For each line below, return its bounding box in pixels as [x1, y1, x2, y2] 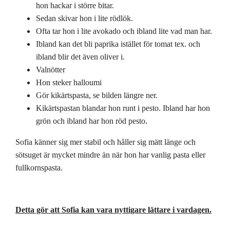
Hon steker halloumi [36, 78, 102, 87]
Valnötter [36, 65, 65, 74]
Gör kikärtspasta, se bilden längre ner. [36, 90, 158, 100]
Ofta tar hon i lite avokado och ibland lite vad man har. [36, 26, 212, 35]
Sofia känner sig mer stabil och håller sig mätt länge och [15, 137, 196, 146]
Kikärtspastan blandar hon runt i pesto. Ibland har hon [36, 103, 210, 112]
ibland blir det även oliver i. [36, 52, 125, 61]
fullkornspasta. [15, 163, 63, 172]
